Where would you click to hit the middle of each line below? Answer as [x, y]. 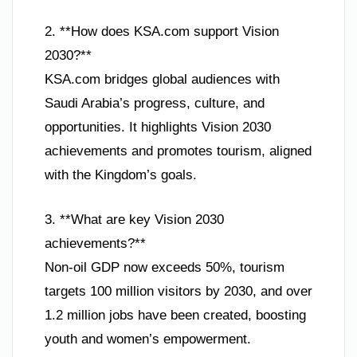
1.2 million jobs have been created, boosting [175, 315]
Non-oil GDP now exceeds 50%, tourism [165, 267]
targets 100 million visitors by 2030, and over [178, 291]
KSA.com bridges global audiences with [162, 80]
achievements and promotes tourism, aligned [178, 151]
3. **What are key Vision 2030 [134, 219]
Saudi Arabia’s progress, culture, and [155, 104]
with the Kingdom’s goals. [121, 175]
